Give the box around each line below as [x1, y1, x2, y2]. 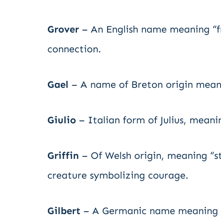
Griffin [47, 149, 79, 161]
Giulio [47, 114, 76, 126]
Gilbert [47, 205, 80, 217]
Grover [47, 23, 79, 35]
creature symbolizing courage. [47, 169, 188, 181]
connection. [47, 43, 101, 55]
